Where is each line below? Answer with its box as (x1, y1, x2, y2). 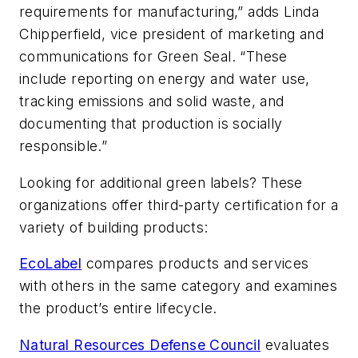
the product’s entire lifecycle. (19, 300, 217, 317)
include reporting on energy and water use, (19, 70, 310, 88)
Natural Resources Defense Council (19, 336, 261, 353)
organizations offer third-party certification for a (19, 196, 339, 213)
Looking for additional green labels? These (19, 173, 303, 191)
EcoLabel (19, 255, 82, 272)
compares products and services (82, 255, 309, 272)
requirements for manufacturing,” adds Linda (19, 3, 320, 21)
